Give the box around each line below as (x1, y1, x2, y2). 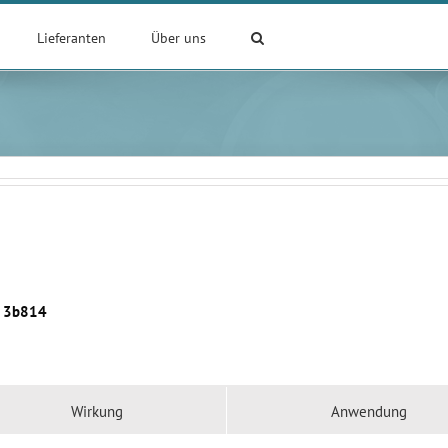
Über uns (151, 29, 206, 47)
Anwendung (330, 402, 407, 421)
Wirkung (70, 402, 123, 421)
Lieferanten (37, 29, 106, 47)
